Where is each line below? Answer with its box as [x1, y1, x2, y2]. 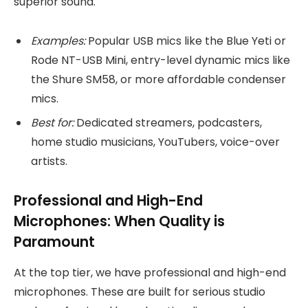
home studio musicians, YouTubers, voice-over [31, 133, 280, 150]
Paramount [14, 232, 95, 252]
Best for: [31, 114, 74, 131]
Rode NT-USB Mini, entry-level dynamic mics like [31, 52, 290, 68]
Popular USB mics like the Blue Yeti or [85, 32, 286, 49]
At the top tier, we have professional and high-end [14, 264, 286, 280]
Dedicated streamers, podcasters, [74, 114, 262, 131]
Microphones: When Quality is [14, 211, 225, 232]
